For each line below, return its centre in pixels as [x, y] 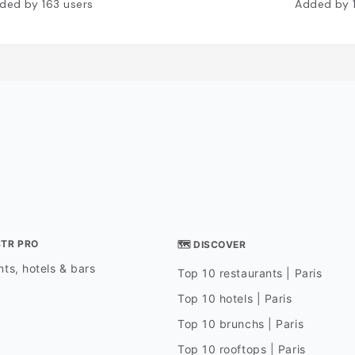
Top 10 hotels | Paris [235, 299]
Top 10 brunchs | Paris [240, 324]
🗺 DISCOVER [212, 245]
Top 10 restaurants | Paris [250, 273]
